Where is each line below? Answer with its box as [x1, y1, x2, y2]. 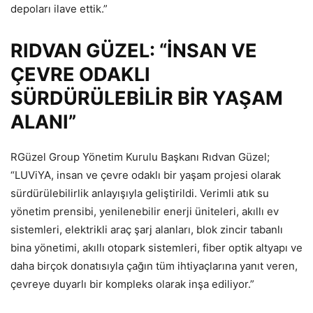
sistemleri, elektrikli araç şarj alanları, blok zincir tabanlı [10, 223, 283, 237]
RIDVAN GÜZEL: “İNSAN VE [10, 39, 257, 63]
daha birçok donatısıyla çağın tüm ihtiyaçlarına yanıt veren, [10, 259, 298, 273]
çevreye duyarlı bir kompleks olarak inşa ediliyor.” [10, 277, 254, 291]
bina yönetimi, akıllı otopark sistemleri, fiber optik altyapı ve [10, 241, 303, 255]
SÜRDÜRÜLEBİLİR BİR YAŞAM [10, 87, 283, 110]
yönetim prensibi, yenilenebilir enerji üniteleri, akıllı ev [10, 205, 279, 219]
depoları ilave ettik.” [10, 2, 108, 16]
